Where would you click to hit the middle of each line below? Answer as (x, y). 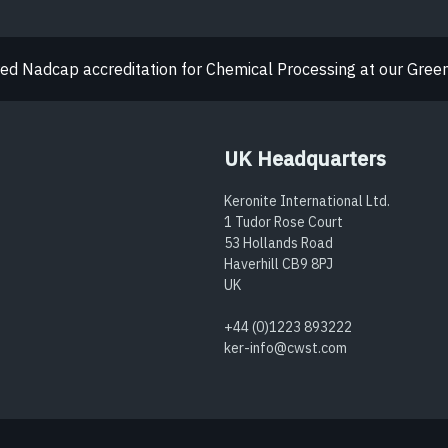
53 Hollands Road (278, 243)
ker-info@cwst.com (285, 348)
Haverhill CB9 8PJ (278, 264)
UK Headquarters (305, 158)
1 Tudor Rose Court (283, 222)
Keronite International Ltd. (307, 201)
